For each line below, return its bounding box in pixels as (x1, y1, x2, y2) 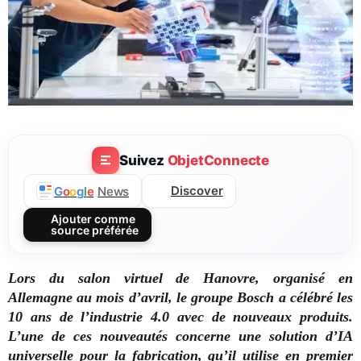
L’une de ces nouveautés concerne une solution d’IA (8, 328, 353, 345)
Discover (170, 183, 223, 199)
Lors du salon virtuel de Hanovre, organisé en (8, 270, 353, 287)
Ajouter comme (50, 212, 135, 226)
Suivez (118, 151, 168, 168)
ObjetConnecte (167, 151, 269, 168)
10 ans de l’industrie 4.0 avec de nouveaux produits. (8, 309, 353, 326)
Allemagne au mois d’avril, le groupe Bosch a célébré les (8, 289, 353, 306)
